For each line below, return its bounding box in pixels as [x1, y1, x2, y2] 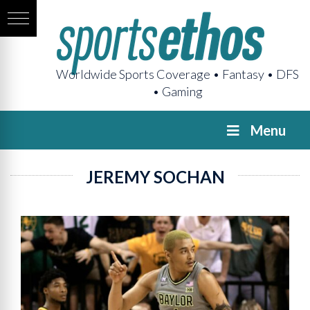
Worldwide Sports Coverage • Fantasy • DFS [56, 66, 299, 82]
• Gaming [152, 84, 203, 99]
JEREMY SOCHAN [85, 167, 225, 187]
